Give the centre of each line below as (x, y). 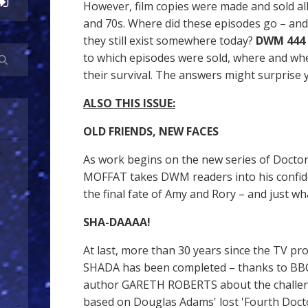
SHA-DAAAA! (117, 222)
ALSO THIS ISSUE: (129, 103)
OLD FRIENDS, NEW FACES (151, 131)
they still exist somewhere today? (169, 41)
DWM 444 (280, 41)
